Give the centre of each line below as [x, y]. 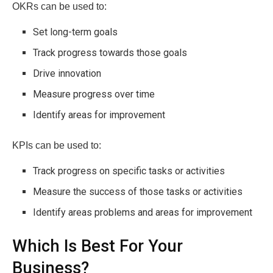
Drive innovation [67, 74]
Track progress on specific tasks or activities [129, 171]
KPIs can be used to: [57, 146]
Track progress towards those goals [110, 53]
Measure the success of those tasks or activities [138, 192]
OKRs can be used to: [59, 7]
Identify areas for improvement [99, 115]
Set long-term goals [76, 32]
